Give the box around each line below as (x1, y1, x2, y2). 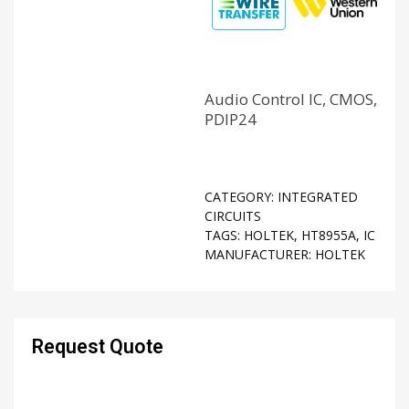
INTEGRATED (278, 188, 358, 206)
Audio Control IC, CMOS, (204, 89, 377, 110)
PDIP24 (204, 109, 257, 131)
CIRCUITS (204, 207, 261, 225)
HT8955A (301, 226, 356, 245)
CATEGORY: (204, 188, 278, 206)
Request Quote (32, 335, 163, 359)
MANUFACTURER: (204, 246, 315, 264)
